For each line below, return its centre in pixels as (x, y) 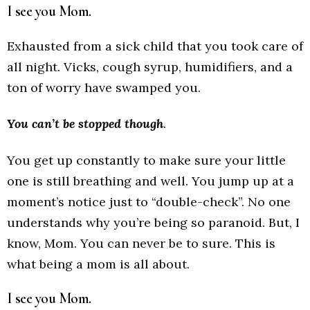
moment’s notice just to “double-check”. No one (149, 201)
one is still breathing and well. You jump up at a (151, 181)
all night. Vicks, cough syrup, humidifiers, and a (150, 66)
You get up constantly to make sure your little (146, 160)
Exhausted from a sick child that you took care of (155, 46)
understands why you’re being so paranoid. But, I (153, 222)
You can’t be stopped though (85, 124)
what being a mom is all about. (98, 264)
